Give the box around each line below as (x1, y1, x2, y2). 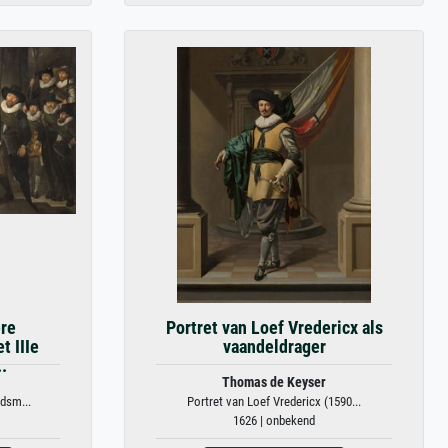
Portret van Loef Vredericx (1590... (187, 394, 361, 409)
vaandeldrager (222, 337, 326, 357)
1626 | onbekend (233, 413, 315, 428)
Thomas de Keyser (222, 374, 326, 391)
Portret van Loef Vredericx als (165, 318, 383, 338)
